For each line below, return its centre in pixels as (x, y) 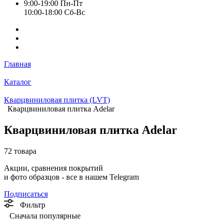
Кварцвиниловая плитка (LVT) (57, 100)
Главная (17, 64)
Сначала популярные (45, 216)
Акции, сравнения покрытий (54, 168)
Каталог (18, 82)
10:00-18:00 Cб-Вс (55, 12)
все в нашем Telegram (103, 177)
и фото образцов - (35, 177)
